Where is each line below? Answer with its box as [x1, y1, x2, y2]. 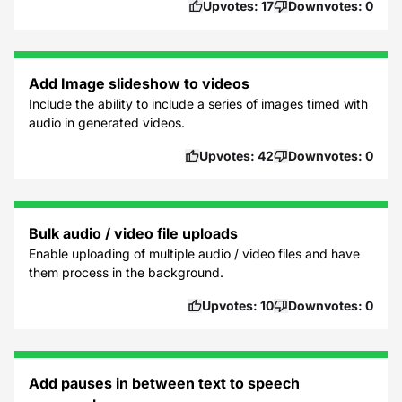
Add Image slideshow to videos [29, 74, 249, 92]
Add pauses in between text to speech [29, 374, 300, 392]
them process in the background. [29, 265, 223, 280]
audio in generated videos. [29, 115, 185, 130]
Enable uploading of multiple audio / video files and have [29, 246, 360, 261]
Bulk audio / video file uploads [29, 224, 238, 242]
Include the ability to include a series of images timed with [29, 96, 368, 111]
